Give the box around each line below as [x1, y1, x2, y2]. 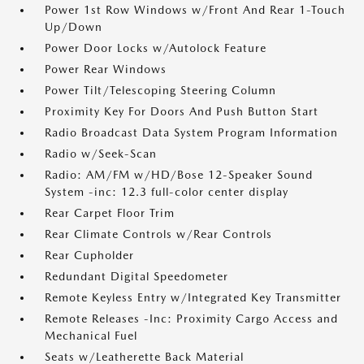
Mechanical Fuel [45, 329, 137, 342]
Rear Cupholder [45, 249, 134, 262]
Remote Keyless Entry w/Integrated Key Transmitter [45, 291, 341, 304]
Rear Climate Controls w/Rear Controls [45, 227, 272, 240]
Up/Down [45, 20, 102, 33]
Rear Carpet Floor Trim [45, 206, 175, 219]
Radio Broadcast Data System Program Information [45, 126, 338, 139]
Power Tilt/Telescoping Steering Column [45, 84, 276, 97]
